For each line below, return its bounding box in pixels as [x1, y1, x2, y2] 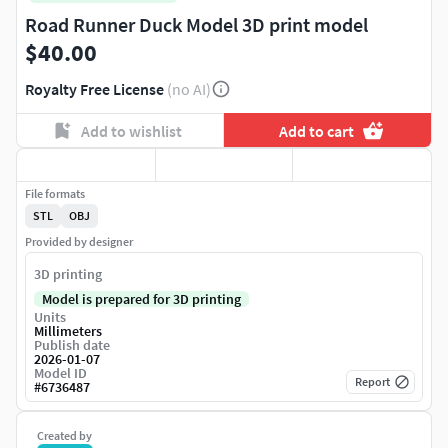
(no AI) [167, 79, 211, 100]
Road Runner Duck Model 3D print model [25, 12, 368, 38]
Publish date [34, 336, 110, 355]
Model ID [34, 364, 87, 383]
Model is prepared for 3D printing [42, 290, 241, 309]
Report [355, 374, 390, 390]
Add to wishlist [80, 120, 182, 141]
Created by [37, 428, 92, 444]
